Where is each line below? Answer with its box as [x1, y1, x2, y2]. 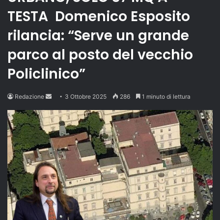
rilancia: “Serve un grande [7, 26, 189, 45]
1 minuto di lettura [140, 92, 191, 100]
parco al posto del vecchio [7, 45, 193, 64]
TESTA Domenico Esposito [7, 6, 190, 26]
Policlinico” [7, 64, 89, 83]
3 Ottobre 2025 [65, 92, 107, 100]
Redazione [15, 92, 44, 100]
